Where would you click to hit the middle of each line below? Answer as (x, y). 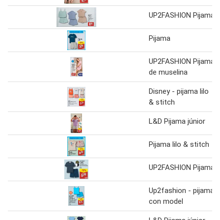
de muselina (168, 72)
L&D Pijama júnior (177, 121)
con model (166, 201)
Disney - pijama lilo (179, 91)
